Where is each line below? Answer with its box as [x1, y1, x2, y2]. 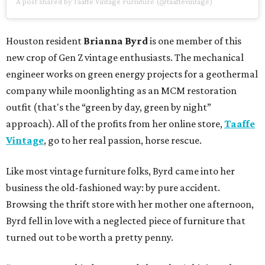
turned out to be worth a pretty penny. [6, 231, 173, 244]
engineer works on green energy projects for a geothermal [6, 68, 258, 80]
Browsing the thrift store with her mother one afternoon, [6, 198, 254, 211]
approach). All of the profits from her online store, [6, 118, 224, 130]
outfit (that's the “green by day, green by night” [6, 101, 211, 114]
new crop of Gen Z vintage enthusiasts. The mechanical [6, 51, 244, 64]
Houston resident [6, 35, 83, 47]
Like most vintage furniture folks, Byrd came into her [6, 165, 235, 177]
